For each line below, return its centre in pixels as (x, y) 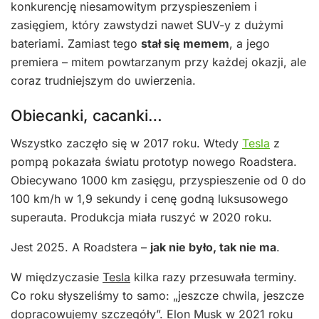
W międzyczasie (57, 277)
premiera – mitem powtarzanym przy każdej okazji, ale (158, 62)
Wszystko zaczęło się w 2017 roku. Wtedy (126, 143)
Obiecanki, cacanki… (87, 116)
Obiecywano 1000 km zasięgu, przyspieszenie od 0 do (158, 180)
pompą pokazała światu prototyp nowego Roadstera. (154, 161)
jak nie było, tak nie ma (213, 247)
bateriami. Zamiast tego (76, 43)
